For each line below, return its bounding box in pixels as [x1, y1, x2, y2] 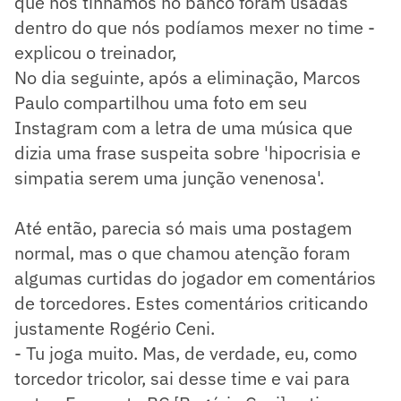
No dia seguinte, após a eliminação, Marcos [14, 65, 361, 90]
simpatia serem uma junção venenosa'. [14, 166, 324, 190]
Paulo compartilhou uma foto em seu [14, 90, 307, 115]
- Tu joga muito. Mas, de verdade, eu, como [14, 341, 357, 365]
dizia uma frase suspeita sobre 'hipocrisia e [14, 141, 361, 165]
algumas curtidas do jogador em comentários [14, 266, 376, 290]
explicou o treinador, [14, 40, 176, 64]
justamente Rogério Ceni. [14, 316, 215, 340]
